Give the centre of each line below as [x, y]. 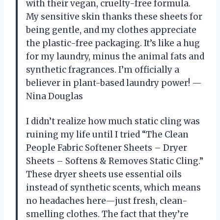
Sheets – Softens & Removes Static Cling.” [115, 161]
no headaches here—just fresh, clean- [107, 201]
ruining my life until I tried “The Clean [107, 135]
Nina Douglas [55, 96]
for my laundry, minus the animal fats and [115, 57]
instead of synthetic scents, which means [113, 188]
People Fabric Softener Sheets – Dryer [107, 148]
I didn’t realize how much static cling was [113, 122]
